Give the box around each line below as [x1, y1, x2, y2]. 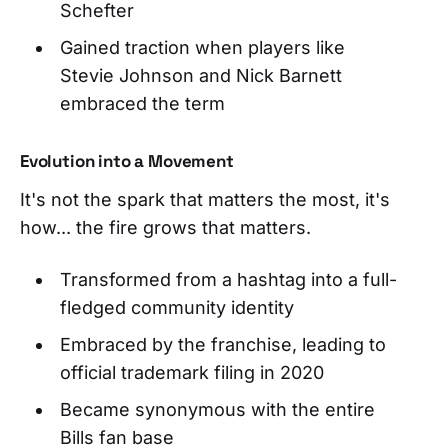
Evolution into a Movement [20, 149, 234, 172]
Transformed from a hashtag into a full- [59, 268, 397, 290]
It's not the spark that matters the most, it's [20, 188, 390, 210]
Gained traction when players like [59, 36, 345, 58]
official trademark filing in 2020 [59, 361, 324, 383]
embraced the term [59, 92, 225, 114]
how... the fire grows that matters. [20, 216, 311, 238]
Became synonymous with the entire [59, 398, 375, 420]
